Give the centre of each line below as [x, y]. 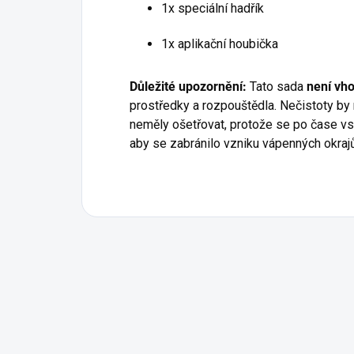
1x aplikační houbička [220, 44]
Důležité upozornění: [188, 87]
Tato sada [277, 87]
